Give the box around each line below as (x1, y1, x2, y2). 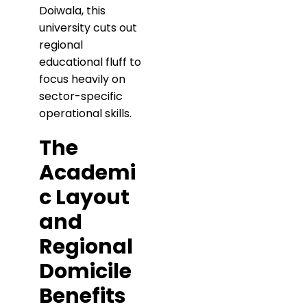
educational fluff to (39, 54, 141, 71)
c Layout (39, 183, 130, 212)
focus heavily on (39, 71, 125, 88)
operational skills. (39, 106, 132, 122)
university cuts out (39, 20, 137, 36)
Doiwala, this (39, 3, 106, 19)
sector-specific (39, 88, 123, 105)
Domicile (39, 257, 132, 286)
